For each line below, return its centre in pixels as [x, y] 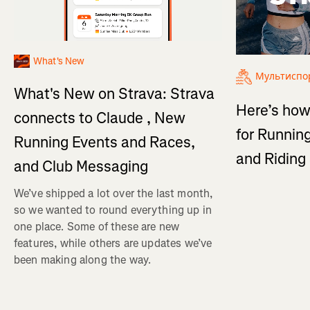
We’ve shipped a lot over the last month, [113, 193]
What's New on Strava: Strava [114, 93]
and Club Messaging [81, 166]
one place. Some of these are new [97, 226]
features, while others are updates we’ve [113, 243]
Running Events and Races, [104, 142]
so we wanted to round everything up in [113, 210]
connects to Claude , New [100, 118]
